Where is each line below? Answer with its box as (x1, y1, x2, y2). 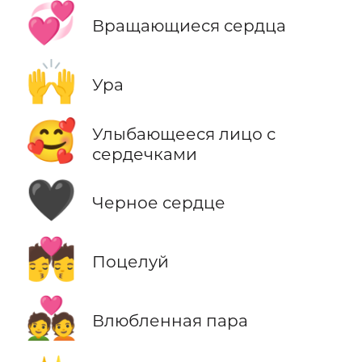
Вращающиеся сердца (91, 15, 286, 36)
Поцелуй (91, 251, 169, 272)
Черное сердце (91, 192, 225, 213)
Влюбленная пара (91, 310, 248, 331)
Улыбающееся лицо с (91, 123, 276, 144)
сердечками (91, 143, 197, 164)
